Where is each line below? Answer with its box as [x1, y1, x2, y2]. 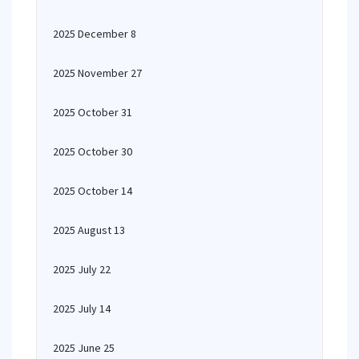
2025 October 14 [53, 184, 132, 198]
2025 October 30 [53, 144, 132, 159]
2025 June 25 [53, 341, 115, 355]
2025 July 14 [53, 301, 111, 316]
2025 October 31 [53, 105, 132, 119]
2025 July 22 [53, 262, 111, 276]
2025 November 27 [53, 66, 142, 80]
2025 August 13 [53, 223, 125, 237]
